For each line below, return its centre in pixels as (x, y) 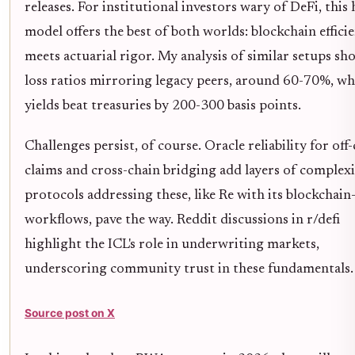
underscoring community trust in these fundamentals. (189, 269)
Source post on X (70, 313)
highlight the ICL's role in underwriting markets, (172, 244)
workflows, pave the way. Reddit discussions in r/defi (182, 220)
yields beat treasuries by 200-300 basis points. (163, 106)
